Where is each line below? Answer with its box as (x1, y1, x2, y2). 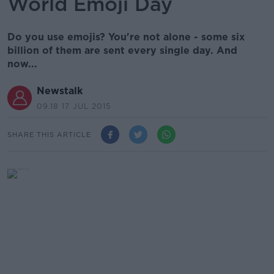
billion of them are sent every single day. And (7, 45, 237, 56)
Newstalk (37, 85, 83, 97)
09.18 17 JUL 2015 (37, 102, 111, 111)
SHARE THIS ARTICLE (7, 130, 91, 139)
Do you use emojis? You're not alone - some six (7, 31, 245, 43)
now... (7, 58, 37, 70)
